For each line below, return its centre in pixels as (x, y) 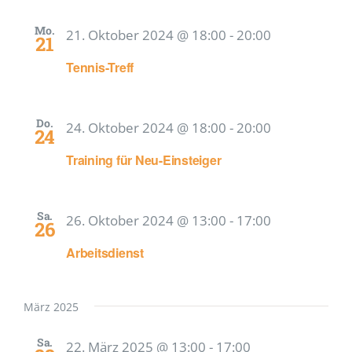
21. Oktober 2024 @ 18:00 (146, 35)
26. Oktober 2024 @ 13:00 (146, 220)
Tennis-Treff (100, 67)
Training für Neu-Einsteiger (144, 159)
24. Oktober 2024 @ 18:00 (146, 127)
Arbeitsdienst (105, 252)
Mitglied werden (61, 13)
